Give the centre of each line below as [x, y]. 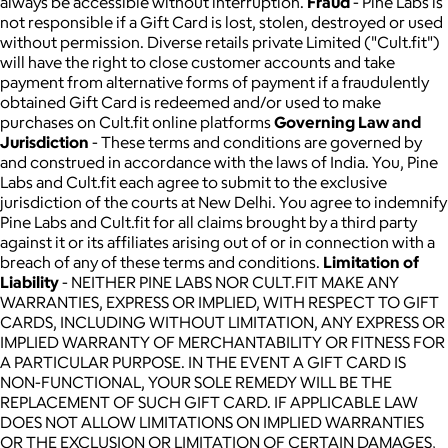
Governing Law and [347, 121]
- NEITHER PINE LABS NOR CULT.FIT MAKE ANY [229, 281]
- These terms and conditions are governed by [255, 141]
